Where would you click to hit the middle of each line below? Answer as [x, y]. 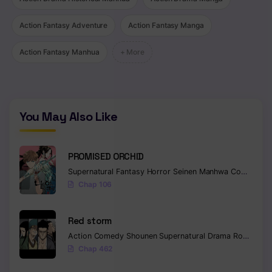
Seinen [186, 171]
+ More [132, 52]
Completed [236, 171]
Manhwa [215, 171]
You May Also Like [69, 116]
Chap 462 [95, 248]
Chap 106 [95, 184]
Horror [160, 171]
